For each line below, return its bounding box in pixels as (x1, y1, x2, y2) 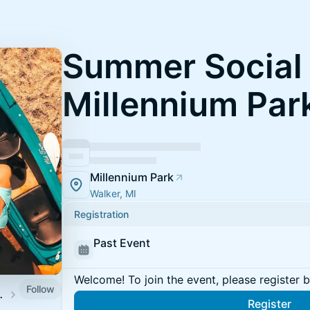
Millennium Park (90, 170, 174, 184)
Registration (74, 208, 129, 220)
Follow (26, 282, 55, 295)
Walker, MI (90, 188, 136, 199)
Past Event (93, 236, 150, 250)
